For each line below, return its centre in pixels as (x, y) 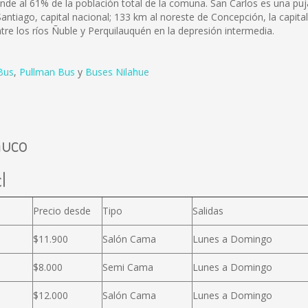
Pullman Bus (47, 72)
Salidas (208, 211)
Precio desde (62, 211)
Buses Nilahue (117, 72)
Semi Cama (128, 267)
